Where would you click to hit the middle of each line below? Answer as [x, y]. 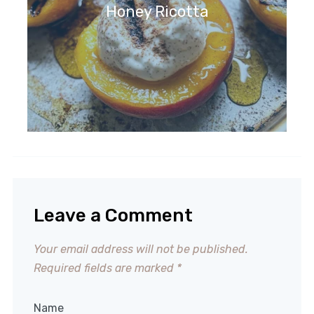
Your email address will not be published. [141, 250]
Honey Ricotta [157, 12]
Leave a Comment [113, 216]
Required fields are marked [105, 268]
